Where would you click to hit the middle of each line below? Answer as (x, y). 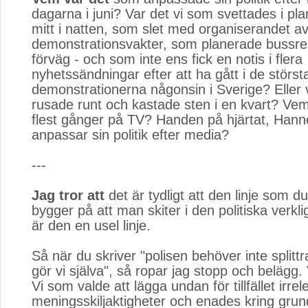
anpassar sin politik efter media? (130, 135)
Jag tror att (68, 195)
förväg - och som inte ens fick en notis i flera (167, 59)
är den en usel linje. (91, 225)
